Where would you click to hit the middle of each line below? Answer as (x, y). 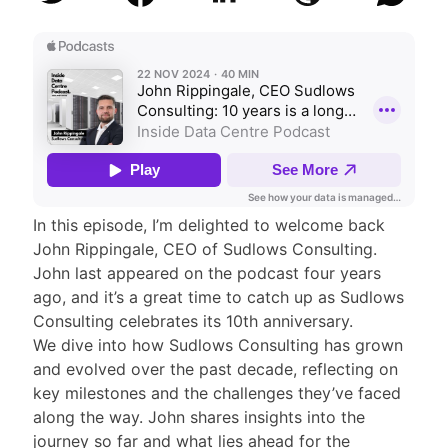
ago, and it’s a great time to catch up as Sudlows (218, 297)
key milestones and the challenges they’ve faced (216, 393)
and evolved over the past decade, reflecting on (215, 369)
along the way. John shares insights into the (198, 417)
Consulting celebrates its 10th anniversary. (192, 321)
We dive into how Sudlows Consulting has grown (217, 345)
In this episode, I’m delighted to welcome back (208, 225)
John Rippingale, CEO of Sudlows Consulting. (204, 249)
